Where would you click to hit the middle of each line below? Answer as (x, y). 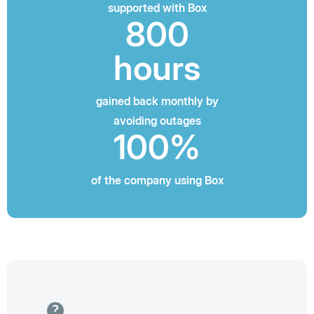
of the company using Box (157, 180)
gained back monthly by (157, 101)
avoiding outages (157, 121)
